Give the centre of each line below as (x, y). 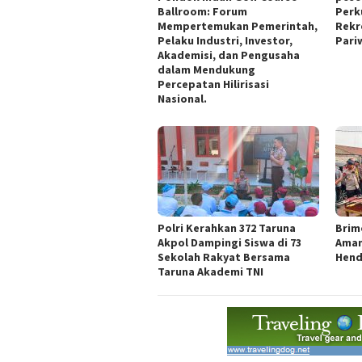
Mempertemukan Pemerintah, (238, 26)
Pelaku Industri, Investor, (225, 40)
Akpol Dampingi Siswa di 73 (229, 243)
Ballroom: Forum (204, 11)
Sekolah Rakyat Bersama (224, 257)
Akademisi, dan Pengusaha (229, 55)
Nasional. (182, 99)
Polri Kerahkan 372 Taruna (227, 228)
